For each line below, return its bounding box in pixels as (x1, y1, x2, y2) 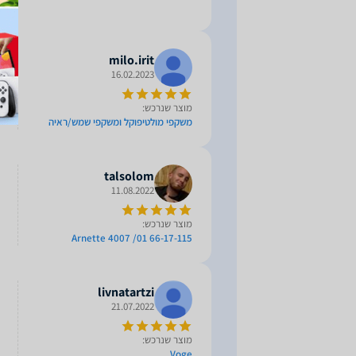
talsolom (104, 168, 154, 184)
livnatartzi (98, 284, 154, 300)
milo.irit (109, 52, 154, 68)
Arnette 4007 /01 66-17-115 (72, 231, 192, 245)
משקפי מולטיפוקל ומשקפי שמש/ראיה (48, 115, 192, 129)
